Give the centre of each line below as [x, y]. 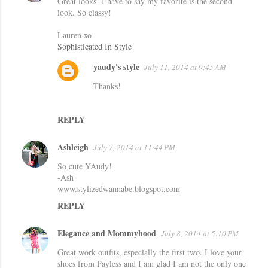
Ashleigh [73, 147]
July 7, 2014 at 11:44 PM [134, 147]
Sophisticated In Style [95, 46]
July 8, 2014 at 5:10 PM [200, 233]
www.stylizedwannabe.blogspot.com [119, 189]
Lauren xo [74, 35]
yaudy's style [116, 67]
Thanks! [107, 86]
